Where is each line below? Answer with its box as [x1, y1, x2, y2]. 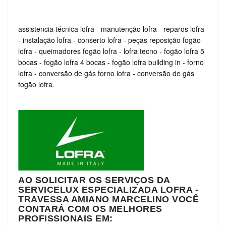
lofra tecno [124, 45, 157, 56]
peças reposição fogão [128, 34, 201, 45]
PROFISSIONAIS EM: [18, 213, 113, 223]
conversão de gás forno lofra [39, 68, 131, 78]
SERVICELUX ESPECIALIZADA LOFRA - [18, 184, 198, 195]
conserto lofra [78, 34, 122, 45]
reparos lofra [163, 23, 204, 34]
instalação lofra [23, 34, 71, 45]
